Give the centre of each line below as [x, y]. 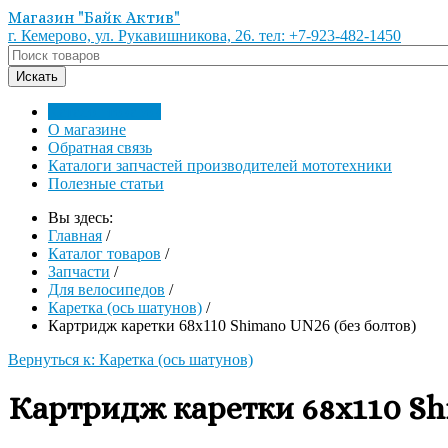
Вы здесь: [84, 217]
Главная [75, 235]
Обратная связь [100, 147]
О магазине [87, 129]
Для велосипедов [106, 289]
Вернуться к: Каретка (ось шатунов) [130, 359]
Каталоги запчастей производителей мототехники [220, 165]
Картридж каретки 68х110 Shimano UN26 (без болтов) [232, 325]
